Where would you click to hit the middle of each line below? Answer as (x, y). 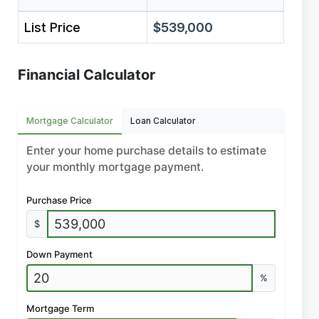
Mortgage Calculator (70, 121)
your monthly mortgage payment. (115, 167)
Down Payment (59, 254)
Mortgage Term (60, 308)
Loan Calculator (163, 121)
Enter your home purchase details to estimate (146, 151)
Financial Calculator (87, 75)
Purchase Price (59, 200)
